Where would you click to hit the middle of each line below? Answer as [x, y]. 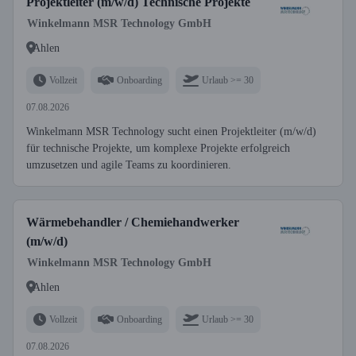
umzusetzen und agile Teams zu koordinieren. [129, 165]
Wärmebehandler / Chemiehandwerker [133, 222]
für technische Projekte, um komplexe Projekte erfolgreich [158, 148]
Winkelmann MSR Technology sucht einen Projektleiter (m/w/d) [171, 132]
